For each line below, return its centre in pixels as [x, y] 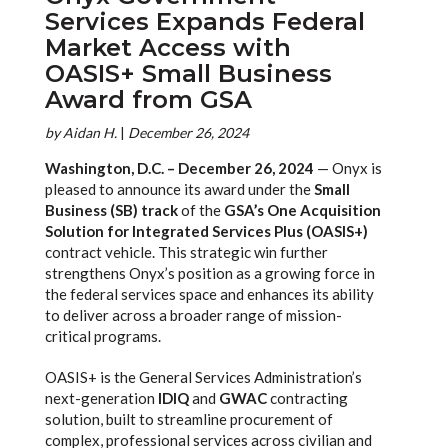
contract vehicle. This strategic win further [186, 252]
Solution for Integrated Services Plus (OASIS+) [206, 231]
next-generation [101, 398]
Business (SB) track [111, 210]
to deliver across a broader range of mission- [193, 315]
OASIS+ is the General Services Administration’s [203, 377]
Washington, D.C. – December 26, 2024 [179, 168]
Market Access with [167, 47]
